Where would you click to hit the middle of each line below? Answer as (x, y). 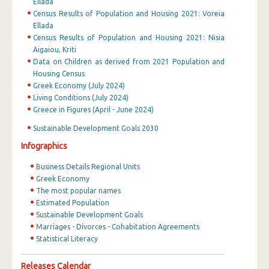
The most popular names (78, 190)
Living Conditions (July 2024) (81, 97)
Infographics (44, 146)
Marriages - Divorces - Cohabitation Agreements (118, 226)
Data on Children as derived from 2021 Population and (129, 61)
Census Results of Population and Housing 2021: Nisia (129, 37)
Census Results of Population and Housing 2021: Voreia (129, 13)
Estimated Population (73, 202)
